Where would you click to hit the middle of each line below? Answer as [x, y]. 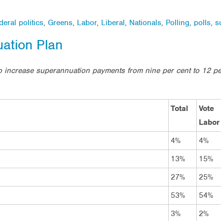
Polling [178, 22]
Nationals [145, 22]
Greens [60, 22]
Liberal [113, 22]
